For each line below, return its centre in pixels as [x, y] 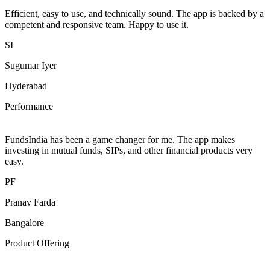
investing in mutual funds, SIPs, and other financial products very [129, 150]
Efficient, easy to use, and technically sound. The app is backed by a [134, 13]
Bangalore [24, 222]
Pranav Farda [30, 202]
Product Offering [37, 243]
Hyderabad [26, 86]
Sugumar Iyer [31, 65]
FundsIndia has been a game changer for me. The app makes [120, 139]
